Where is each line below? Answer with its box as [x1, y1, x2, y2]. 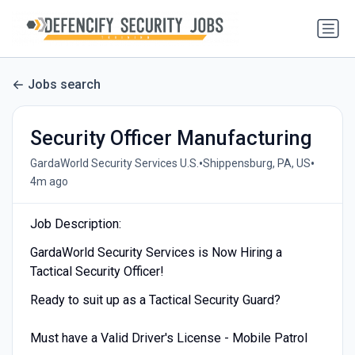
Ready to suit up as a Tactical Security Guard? [29, 292, 281, 307]
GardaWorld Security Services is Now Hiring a [29, 244, 282, 260]
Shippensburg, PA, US [202, 157, 311, 170]
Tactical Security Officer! [29, 263, 164, 279]
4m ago [29, 174, 68, 188]
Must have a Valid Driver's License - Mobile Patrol [29, 330, 307, 345]
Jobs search [28, 77, 101, 93]
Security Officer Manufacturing [29, 126, 312, 150]
